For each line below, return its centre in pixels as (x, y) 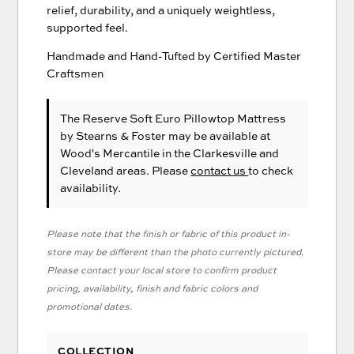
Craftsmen (75, 73)
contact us (220, 171)
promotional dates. (90, 307)
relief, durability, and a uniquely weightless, (161, 10)
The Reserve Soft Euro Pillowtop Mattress (173, 119)
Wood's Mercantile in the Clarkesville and (170, 153)
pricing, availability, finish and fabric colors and (153, 288)
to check (271, 171)
